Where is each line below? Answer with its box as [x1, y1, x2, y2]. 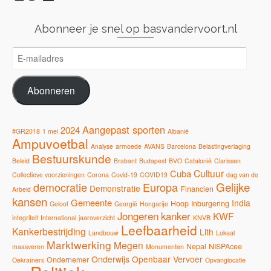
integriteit [12, 212, 38, 222]
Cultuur [194, 166, 224, 180]
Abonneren [27, 83, 75, 97]
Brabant [114, 155, 137, 165]
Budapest [139, 155, 166, 165]
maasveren [12, 241, 44, 251]
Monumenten [146, 241, 184, 251]
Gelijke [216, 178, 250, 195]
